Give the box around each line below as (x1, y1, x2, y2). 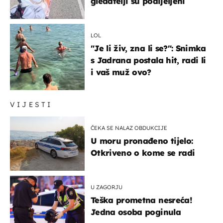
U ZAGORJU (91, 183, 122, 191)
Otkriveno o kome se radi (91, 147, 195, 158)
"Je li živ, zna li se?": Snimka (91, 43, 206, 53)
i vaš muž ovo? (91, 67, 151, 77)
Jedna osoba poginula (91, 207, 181, 217)
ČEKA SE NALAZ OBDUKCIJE (91, 124, 167, 131)
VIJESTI (10, 100, 53, 109)
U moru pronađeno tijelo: (91, 135, 193, 146)
